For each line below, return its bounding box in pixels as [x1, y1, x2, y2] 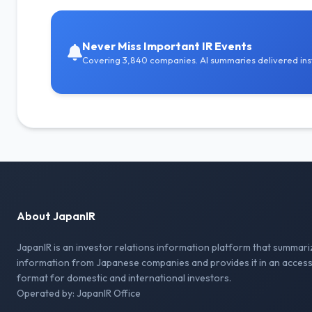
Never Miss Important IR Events [82, 38, 252, 53]
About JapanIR [17, 209, 95, 223]
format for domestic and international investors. [17, 272, 231, 284]
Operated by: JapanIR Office [17, 287, 141, 299]
